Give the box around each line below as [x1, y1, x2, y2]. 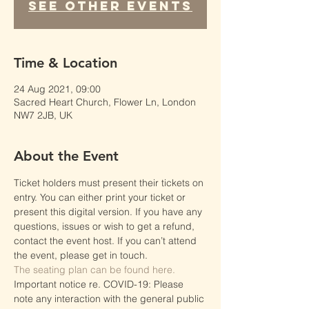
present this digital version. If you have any [14, 206, 205, 218]
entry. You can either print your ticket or [14, 191, 188, 203]
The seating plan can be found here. [14, 263, 175, 276]
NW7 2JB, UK [14, 109, 72, 121]
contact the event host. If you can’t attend [14, 235, 199, 247]
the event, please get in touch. [14, 249, 148, 261]
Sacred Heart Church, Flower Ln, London [14, 96, 196, 108]
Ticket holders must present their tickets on [14, 177, 206, 189]
